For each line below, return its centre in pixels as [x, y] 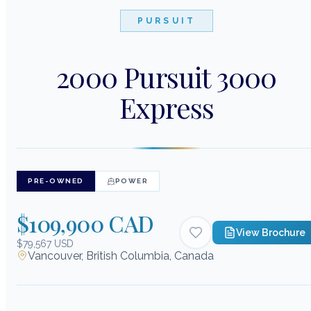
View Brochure [271, 232]
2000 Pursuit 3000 [167, 76]
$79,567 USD [45, 243]
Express [167, 107]
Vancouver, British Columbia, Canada [121, 255]
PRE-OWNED [56, 181]
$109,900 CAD [85, 223]
